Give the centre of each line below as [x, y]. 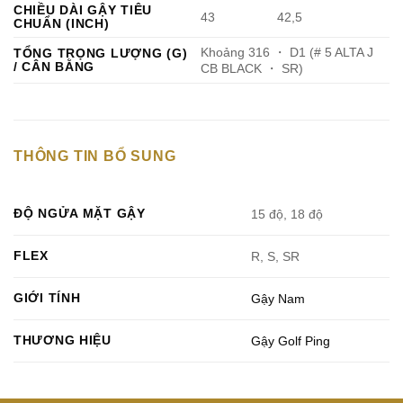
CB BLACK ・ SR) [252, 68]
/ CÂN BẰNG [54, 66]
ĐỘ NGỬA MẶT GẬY [80, 213]
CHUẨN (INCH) [62, 23]
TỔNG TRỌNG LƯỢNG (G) [101, 53]
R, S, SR [276, 256]
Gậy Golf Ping [291, 340]
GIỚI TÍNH [47, 297]
